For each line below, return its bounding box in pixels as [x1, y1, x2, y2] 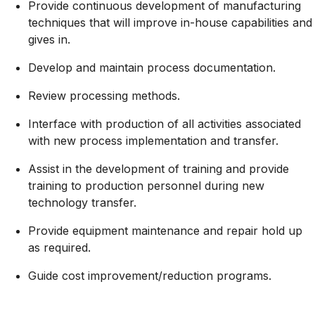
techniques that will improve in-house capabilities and [28, 15, 312, 30]
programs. [213, 268, 271, 283]
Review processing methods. [28, 88, 180, 103]
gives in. [28, 32, 70, 46]
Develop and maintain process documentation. [28, 60, 276, 75]
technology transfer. [28, 195, 136, 210]
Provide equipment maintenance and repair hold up [28, 223, 302, 238]
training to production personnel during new [28, 178, 264, 193]
